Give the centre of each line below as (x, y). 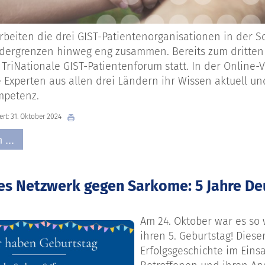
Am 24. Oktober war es (195, 222)
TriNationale (31, 66)
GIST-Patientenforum (111, 66)
